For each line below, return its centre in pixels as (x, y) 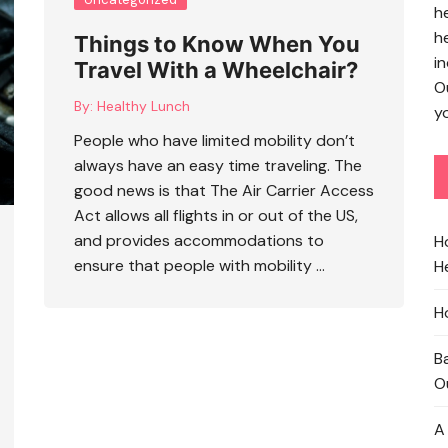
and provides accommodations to (199, 240)
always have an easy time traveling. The (218, 165)
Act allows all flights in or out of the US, (216, 215)
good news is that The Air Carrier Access (224, 190)
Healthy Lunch (143, 106)
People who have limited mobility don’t (214, 140)
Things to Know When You (217, 44)
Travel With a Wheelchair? (216, 70)
